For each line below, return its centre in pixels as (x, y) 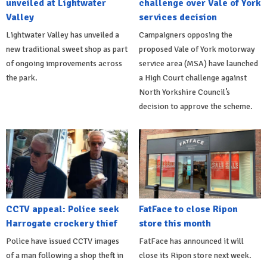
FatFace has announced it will (191, 241)
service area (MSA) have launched (198, 64)
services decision (178, 18)
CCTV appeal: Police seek (63, 209)
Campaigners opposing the (185, 35)
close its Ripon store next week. (195, 255)
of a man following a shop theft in (65, 255)
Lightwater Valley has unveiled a (63, 35)
